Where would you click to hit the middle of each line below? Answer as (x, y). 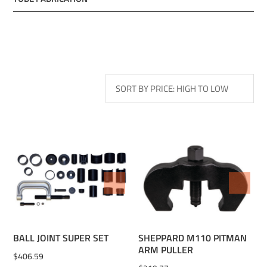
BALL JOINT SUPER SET (61, 238)
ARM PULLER (166, 250)
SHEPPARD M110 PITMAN (193, 238)
